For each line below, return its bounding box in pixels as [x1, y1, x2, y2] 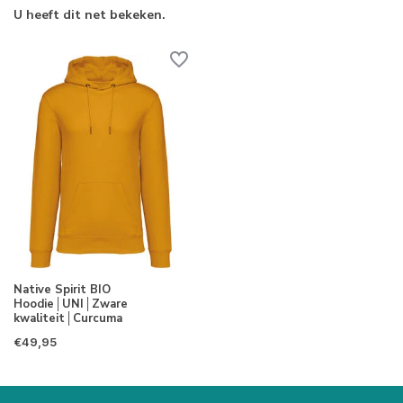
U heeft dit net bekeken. [13, 6, 166, 24]
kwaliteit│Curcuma [13, 310, 122, 327]
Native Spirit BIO [13, 282, 111, 299]
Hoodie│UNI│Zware [13, 296, 128, 313]
